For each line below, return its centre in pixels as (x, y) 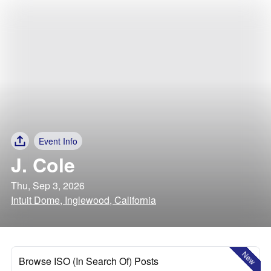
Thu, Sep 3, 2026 (48, 185)
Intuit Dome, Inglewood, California (83, 200)
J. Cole (43, 165)
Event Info (58, 141)
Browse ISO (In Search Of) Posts (89, 261)
